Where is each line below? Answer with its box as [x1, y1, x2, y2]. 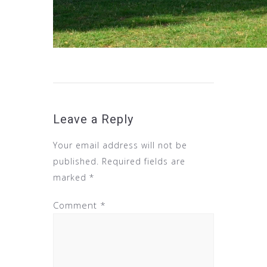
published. [53, 156, 99, 167]
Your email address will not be [53, 139, 187, 151]
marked [53, 172, 89, 184]
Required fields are [102, 156, 185, 167]
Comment [53, 199, 100, 212]
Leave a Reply [53, 112, 133, 127]
